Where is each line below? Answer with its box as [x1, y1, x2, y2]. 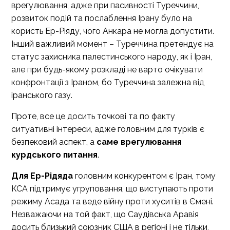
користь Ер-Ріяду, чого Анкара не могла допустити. [11, 26, 214, 36]
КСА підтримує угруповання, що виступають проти [11, 184, 213, 194]
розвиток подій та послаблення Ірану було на [11, 13, 192, 23]
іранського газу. [11, 90, 72, 100]
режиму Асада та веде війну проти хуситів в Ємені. [11, 197, 214, 206]
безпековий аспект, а [11, 137, 97, 147]
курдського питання [11, 150, 98, 160]
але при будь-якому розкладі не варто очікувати [11, 65, 203, 74]
